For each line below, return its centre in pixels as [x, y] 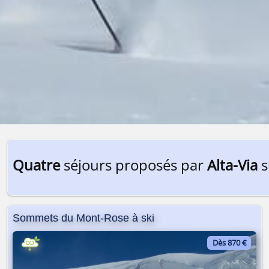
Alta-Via [232, 165]
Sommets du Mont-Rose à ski [83, 218]
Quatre [36, 165]
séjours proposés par [134, 165]
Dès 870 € [229, 243]
